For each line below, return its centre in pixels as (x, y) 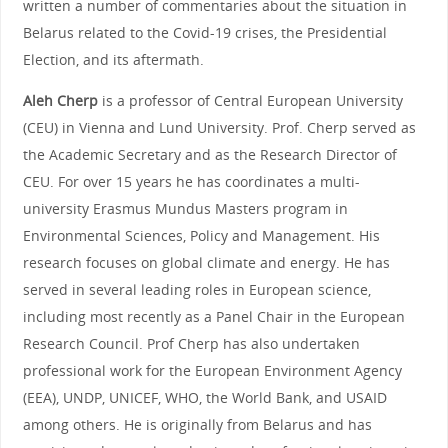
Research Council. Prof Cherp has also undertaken (191, 344)
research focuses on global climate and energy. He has (206, 263)
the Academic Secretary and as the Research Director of (209, 155)
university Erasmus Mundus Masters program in (185, 209)
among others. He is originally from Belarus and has (197, 425)
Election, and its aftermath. (113, 59)
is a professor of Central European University (250, 101)
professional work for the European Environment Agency (212, 371)
